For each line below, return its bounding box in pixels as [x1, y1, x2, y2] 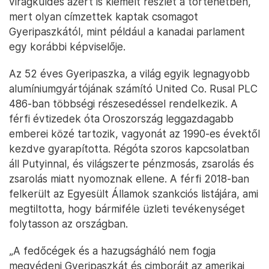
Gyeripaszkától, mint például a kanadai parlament [9, 25, 245, 38]
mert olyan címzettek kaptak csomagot [9, 10, 198, 23]
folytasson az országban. [9, 217, 128, 230]
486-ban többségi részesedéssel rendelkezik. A [9, 97, 238, 110]
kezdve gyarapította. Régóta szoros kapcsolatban [9, 142, 249, 155]
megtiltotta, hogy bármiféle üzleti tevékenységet [9, 202, 245, 215]
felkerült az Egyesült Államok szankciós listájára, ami [9, 187, 258, 200]
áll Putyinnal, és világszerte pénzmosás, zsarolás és [9, 157, 254, 170]
